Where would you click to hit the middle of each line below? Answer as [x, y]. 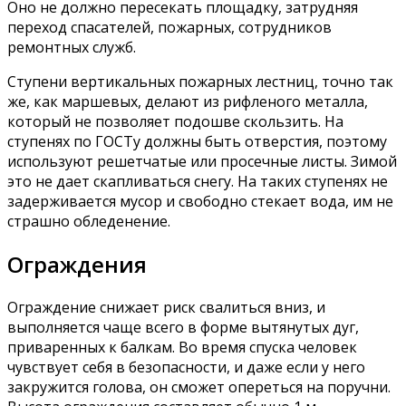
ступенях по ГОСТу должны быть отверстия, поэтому [197, 141]
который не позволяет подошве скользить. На [175, 121]
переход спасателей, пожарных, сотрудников [169, 27]
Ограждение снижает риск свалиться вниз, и [166, 307]
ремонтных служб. [72, 47]
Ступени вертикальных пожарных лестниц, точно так [200, 81]
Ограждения [77, 264]
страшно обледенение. [89, 221]
